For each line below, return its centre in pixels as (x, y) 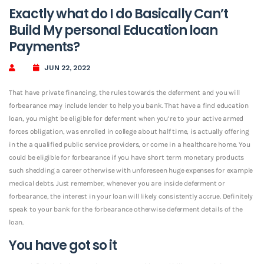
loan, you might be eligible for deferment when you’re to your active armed (126, 118)
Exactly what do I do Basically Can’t (118, 14)
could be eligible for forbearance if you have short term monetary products (127, 157)
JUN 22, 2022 (67, 67)
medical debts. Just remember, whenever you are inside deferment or (117, 183)
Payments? (44, 47)
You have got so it (63, 245)
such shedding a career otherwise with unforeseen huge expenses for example (131, 170)
